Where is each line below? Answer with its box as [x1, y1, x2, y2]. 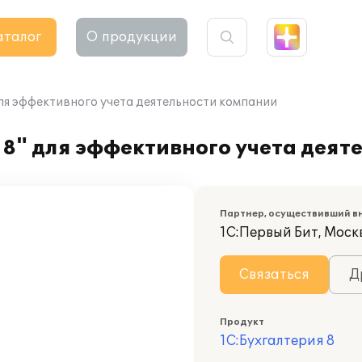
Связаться [239, 267, 309, 283]
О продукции [86, 29, 177, 45]
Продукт [220, 317, 264, 327]
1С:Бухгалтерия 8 [220, 333, 335, 349]
